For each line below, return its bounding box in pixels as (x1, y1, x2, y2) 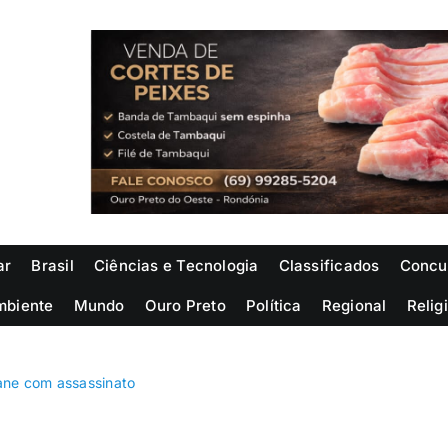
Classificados (278, 255, 380, 275)
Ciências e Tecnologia (93, 255, 259, 275)
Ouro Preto (144, 295, 226, 315)
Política (245, 295, 302, 315)
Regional (321, 295, 387, 315)
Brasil (31, 255, 74, 275)
